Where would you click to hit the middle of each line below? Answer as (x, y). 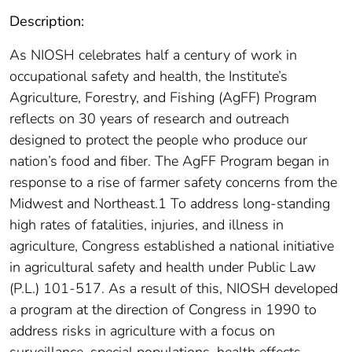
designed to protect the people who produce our (158, 139)
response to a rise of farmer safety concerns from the (173, 182)
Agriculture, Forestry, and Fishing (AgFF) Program (163, 97)
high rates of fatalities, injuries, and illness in (147, 224)
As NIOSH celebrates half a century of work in (153, 55)
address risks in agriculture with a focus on (142, 330)
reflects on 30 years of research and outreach (149, 118)
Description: (47, 21)
